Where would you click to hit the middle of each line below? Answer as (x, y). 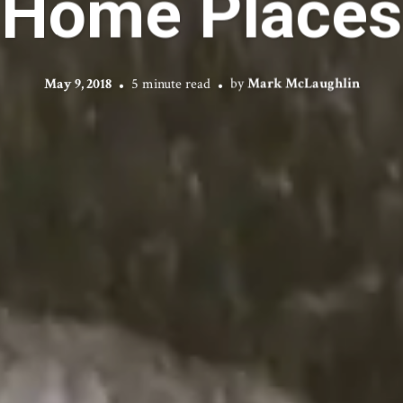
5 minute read (170, 84)
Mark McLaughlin (303, 84)
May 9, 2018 (77, 84)
